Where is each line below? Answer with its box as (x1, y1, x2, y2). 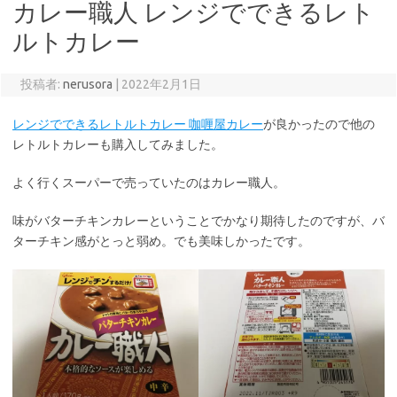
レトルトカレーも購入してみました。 (12, 137, 223, 152)
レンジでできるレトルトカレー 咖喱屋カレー (12, 117, 263, 131)
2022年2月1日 (121, 77, 201, 91)
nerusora (62, 77, 113, 91)
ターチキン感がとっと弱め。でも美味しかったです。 (12, 234, 310, 248)
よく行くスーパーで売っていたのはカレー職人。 (12, 175, 285, 190)
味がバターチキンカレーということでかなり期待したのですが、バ (12, 214, 385, 228)
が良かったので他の (263, 117, 375, 131)
